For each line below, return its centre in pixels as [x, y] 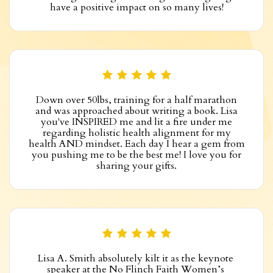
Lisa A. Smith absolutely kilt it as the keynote [135, 258]
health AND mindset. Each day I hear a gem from [136, 144]
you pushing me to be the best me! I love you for [136, 154]
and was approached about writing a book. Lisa [136, 111]
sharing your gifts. [136, 165]
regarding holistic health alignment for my [136, 133]
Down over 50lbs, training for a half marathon [136, 100]
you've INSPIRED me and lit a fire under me [136, 122]
